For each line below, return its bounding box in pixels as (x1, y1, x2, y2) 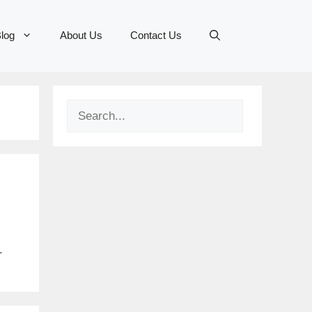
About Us (60, 29, 102, 42)
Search (66, 101, 103, 115)
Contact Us (130, 29, 182, 42)
